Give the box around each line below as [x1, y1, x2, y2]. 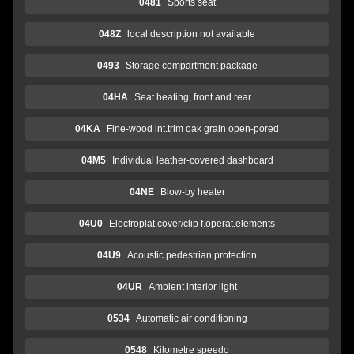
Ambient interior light [149, 281, 237, 292]
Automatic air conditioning [135, 312, 247, 324]
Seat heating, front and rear [134, 91, 251, 103]
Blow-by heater [160, 186, 225, 198]
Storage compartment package [125, 59, 258, 71]
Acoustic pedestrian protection [127, 249, 257, 261]
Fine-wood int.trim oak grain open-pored [107, 122, 279, 134]
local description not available [127, 28, 255, 40]
